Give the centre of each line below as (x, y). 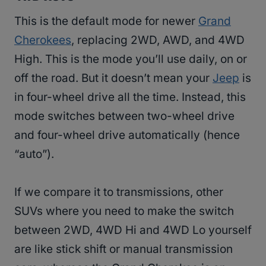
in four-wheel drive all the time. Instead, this (130, 97)
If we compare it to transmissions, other (119, 192)
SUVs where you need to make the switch (124, 211)
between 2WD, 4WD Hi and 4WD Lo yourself (133, 230)
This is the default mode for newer (106, 21)
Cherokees (43, 40)
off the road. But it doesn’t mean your (113, 78)
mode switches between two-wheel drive (124, 116)
